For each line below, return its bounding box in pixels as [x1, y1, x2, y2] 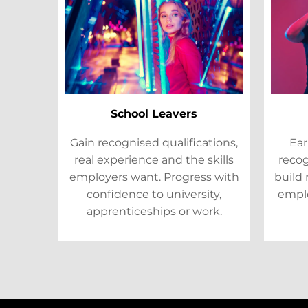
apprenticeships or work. [86, 204, 222, 218]
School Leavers [111, 107, 198, 120]
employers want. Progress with [69, 170, 239, 184]
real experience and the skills [74, 153, 234, 166]
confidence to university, [87, 187, 222, 201]
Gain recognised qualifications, [70, 135, 239, 149]
